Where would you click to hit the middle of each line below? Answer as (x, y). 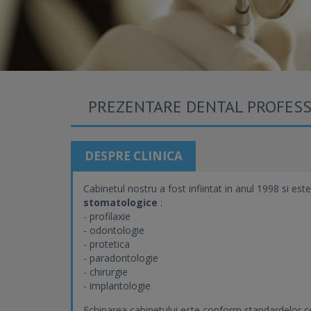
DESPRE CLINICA (133, 156)
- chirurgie (106, 272)
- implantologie (117, 286)
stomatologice (120, 202)
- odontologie (114, 230)
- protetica (107, 244)
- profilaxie (107, 216)
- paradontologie (121, 258)
